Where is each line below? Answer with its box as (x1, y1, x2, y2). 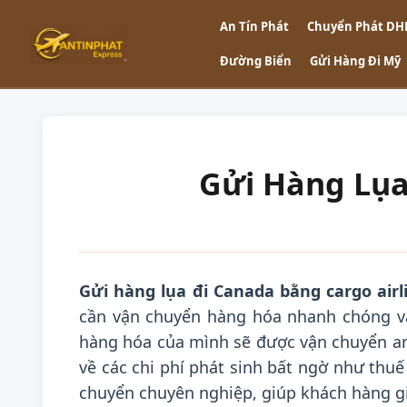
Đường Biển (220, 53, 292, 69)
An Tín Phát (220, 18, 289, 35)
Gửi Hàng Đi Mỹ (310, 53, 401, 69)
